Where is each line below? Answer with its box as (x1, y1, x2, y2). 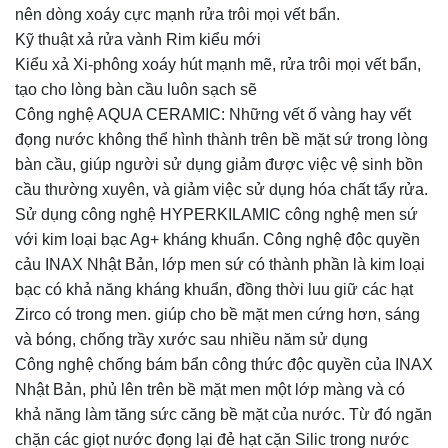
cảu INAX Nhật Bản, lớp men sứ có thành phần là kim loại (15, 256, 425, 274)
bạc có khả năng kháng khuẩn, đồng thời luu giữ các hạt (15, 281, 413, 299)
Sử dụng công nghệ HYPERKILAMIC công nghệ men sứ (15, 206, 418, 224)
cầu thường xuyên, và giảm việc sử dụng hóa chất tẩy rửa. (15, 181, 428, 199)
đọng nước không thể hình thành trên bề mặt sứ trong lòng (15, 131, 428, 149)
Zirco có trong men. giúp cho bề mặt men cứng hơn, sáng (15, 306, 420, 324)
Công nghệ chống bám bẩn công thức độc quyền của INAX (15, 356, 433, 374)
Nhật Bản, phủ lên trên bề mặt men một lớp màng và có (15, 381, 405, 399)
